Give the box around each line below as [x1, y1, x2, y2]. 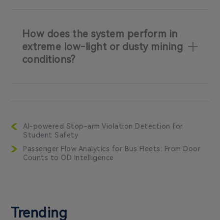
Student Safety [23, 131, 79, 139]
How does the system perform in [22, 28, 178, 40]
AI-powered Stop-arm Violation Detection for [23, 122, 183, 130]
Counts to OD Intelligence [23, 153, 114, 162]
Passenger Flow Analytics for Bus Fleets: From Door [23, 144, 201, 153]
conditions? [22, 54, 76, 66]
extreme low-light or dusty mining [22, 41, 183, 53]
